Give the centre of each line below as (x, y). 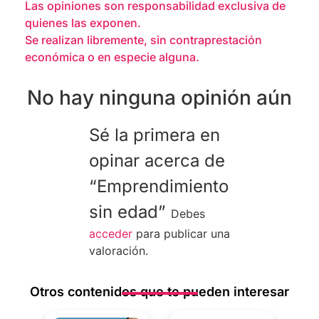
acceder (110, 234)
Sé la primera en (154, 135)
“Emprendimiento (158, 187)
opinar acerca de (157, 161)
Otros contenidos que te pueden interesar (159, 292)
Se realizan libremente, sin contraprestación (143, 40)
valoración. (118, 251)
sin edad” (130, 212)
